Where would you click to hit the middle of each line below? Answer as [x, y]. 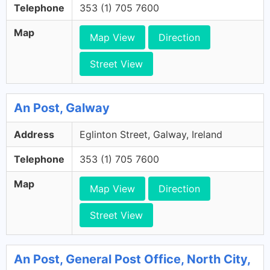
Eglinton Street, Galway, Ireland [151, 134]
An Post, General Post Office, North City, [132, 259]
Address [34, 134]
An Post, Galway [62, 108]
